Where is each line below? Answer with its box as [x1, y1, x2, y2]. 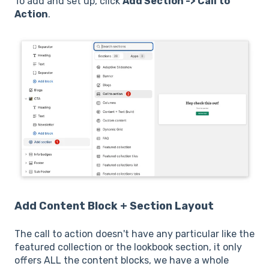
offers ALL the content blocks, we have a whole [14, 254, 229, 266]
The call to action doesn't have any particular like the [14, 228, 255, 240]
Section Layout [130, 199, 214, 213]
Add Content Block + [14, 199, 130, 213]
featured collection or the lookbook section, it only [14, 241, 242, 253]
